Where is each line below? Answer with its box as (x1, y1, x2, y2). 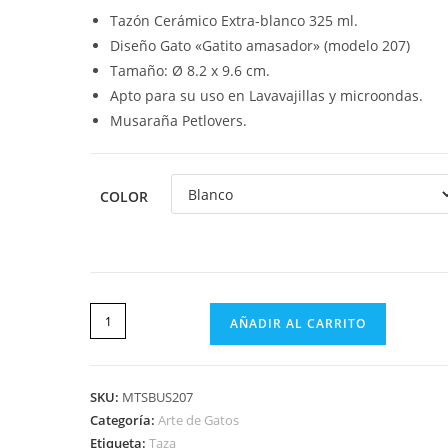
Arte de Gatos (158, 411, 240, 429)
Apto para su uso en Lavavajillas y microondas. (110, 86, 424, 105)
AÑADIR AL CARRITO (230, 315, 367, 332)
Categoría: (90, 411, 159, 429)
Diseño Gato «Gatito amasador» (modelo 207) (110, 36, 411, 55)
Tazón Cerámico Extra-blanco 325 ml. (110, 11, 359, 30)
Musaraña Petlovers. (110, 111, 248, 130)
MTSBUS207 (122, 388, 194, 406)
